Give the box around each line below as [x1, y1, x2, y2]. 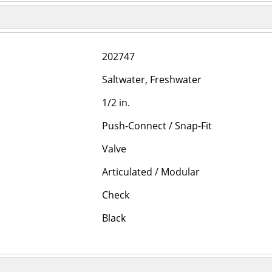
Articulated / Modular [102, 165, 200, 178]
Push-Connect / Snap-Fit [102, 119, 212, 132]
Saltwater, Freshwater [102, 73, 202, 86]
